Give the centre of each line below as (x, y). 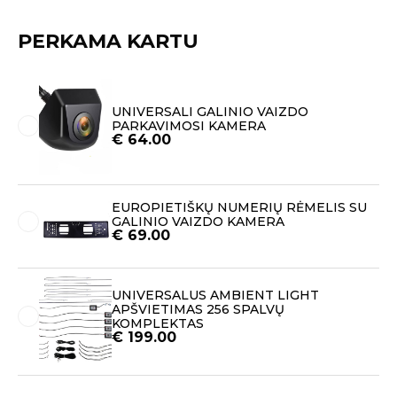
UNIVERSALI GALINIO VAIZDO (210, 111)
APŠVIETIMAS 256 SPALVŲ (198, 310)
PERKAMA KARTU (108, 42)
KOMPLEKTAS (158, 324)
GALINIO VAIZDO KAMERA (198, 221)
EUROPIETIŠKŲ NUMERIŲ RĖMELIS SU (239, 207)
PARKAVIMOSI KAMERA (189, 125)
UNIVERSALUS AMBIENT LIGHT (215, 296)
